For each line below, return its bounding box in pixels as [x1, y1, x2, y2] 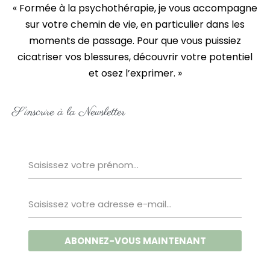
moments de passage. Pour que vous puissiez [29, 33, 241, 48]
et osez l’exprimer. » [88, 66, 182, 80]
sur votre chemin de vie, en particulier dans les [25, 17, 245, 31]
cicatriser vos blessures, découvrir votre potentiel [17, 49, 253, 64]
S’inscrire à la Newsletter [12, 104, 125, 121]
